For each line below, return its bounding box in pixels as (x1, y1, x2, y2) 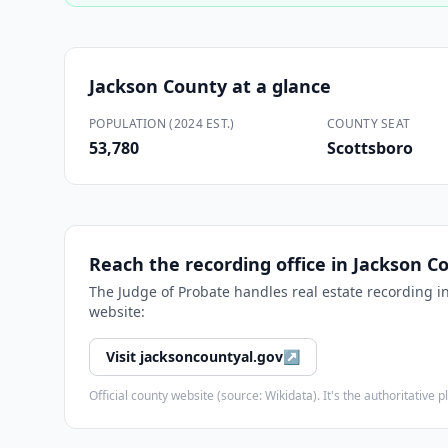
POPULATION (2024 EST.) (89, 115, 235, 132)
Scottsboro (327, 137, 413, 159)
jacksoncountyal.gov (140, 347, 283, 366)
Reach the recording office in (89, 252, 353, 276)
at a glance (227, 74, 331, 98)
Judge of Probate (118, 282, 230, 301)
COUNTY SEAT (327, 115, 411, 132)
